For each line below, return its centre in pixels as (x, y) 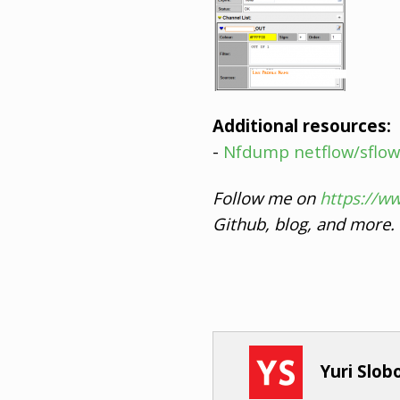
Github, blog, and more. (304, 223)
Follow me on (266, 197)
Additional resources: (302, 126)
